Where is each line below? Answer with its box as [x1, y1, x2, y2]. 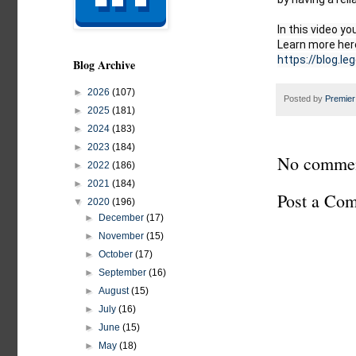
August [99, 285, 132, 296]
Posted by [284, 93, 325, 103]
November [99, 230, 147, 242]
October [99, 249, 136, 260]
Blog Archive [73, 56, 135, 73]
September [99, 267, 149, 278]
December [99, 212, 147, 223]
